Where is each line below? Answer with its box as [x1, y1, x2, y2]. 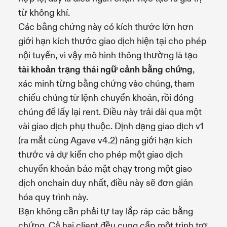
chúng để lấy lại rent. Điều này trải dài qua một [18, 106, 202, 118]
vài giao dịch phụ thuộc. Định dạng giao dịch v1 [18, 120, 204, 132]
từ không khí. [18, 7, 70, 19]
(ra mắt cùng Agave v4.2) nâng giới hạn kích [18, 134, 193, 146]
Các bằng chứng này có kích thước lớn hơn [18, 21, 194, 33]
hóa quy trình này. [18, 191, 88, 203]
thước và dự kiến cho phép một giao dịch [18, 148, 183, 161]
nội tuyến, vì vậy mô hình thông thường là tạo [18, 49, 198, 61]
